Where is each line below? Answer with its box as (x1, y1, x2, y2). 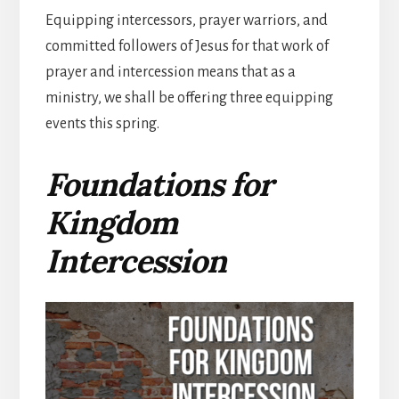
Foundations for (45, 164, 273, 206)
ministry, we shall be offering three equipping (45, 90, 333, 107)
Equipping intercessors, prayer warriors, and (45, 12, 328, 29)
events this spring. (45, 116, 159, 133)
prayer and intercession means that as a (45, 64, 296, 81)
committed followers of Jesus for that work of (45, 38, 329, 55)
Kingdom (45, 202, 177, 244)
